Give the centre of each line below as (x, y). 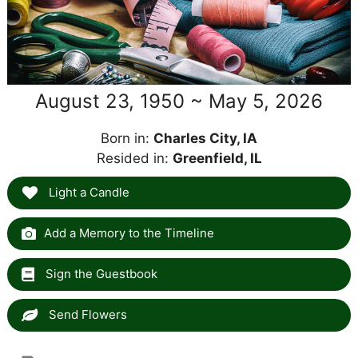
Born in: (127, 138)
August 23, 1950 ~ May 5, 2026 (179, 101)
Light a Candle (87, 192)
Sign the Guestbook (99, 273)
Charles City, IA (205, 138)
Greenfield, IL (217, 158)
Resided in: (134, 158)
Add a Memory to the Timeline (129, 233)
